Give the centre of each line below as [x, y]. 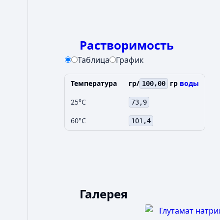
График [130, 60]
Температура [94, 83]
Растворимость [127, 45]
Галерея [104, 194]
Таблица [94, 60]
